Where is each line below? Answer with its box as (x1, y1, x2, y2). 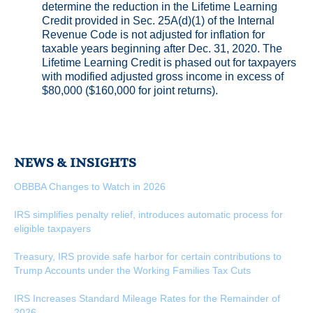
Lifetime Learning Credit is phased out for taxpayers (42, 57, 296, 69)
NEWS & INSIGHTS (14, 155, 136, 172)
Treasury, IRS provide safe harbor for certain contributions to (14, 251, 282, 263)
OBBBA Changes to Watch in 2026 (14, 181, 166, 193)
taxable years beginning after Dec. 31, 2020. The (42, 43, 282, 55)
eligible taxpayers (14, 223, 91, 235)
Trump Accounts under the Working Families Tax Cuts (14, 265, 251, 277)
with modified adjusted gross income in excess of (42, 71, 284, 83)
